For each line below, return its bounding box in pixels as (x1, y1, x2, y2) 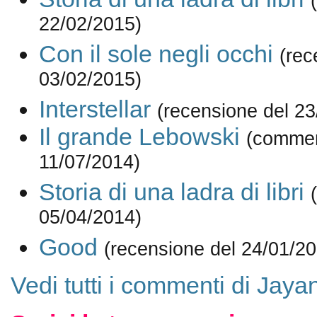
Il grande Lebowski (38, 123, 240, 151)
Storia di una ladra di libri (38, 178, 304, 206)
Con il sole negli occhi (38, 40, 273, 68)
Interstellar (38, 96, 151, 123)
